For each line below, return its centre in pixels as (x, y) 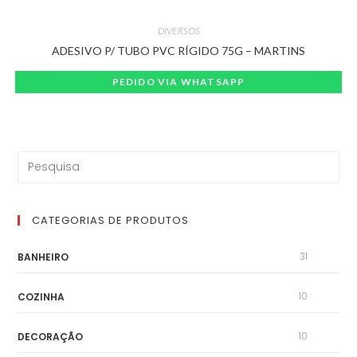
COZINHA (41, 296)
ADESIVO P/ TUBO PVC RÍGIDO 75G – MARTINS (178, 51)
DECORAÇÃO (51, 336)
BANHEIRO (43, 257)
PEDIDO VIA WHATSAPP (178, 82)
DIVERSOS (178, 31)
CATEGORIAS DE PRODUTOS (111, 220)
